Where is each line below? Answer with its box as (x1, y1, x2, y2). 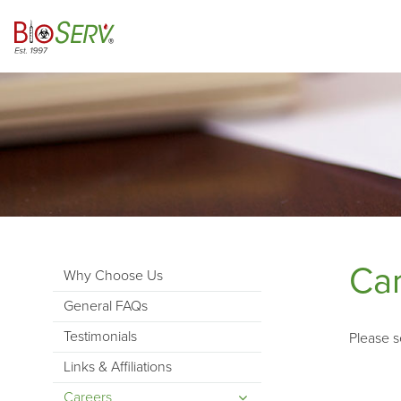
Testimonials (63, 328, 137, 346)
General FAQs (63, 297, 148, 316)
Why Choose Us (63, 267, 163, 286)
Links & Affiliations (63, 358, 172, 377)
